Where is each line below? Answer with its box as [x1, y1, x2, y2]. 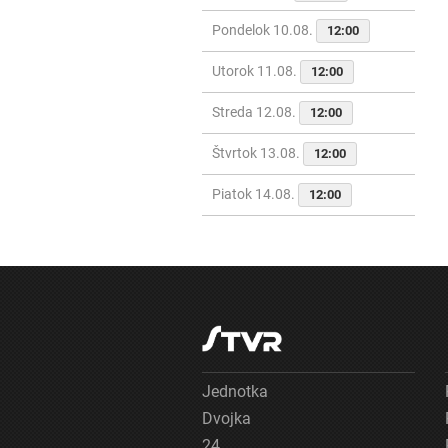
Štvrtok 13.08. [212, 145, 303, 162]
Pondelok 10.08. [212, 22, 316, 39]
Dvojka [202, 409, 251, 429]
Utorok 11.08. [212, 63, 300, 80]
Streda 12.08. [212, 104, 299, 121]
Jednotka [202, 382, 268, 402]
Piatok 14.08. [212, 186, 298, 203]
